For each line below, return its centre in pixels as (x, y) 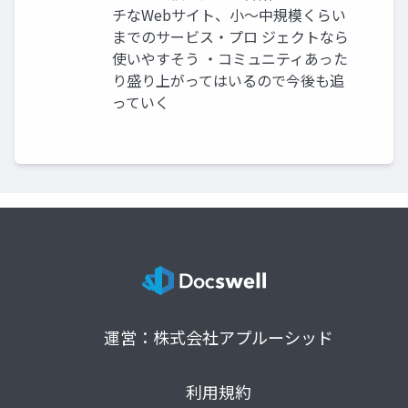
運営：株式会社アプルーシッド (219, 337)
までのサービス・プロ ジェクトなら (230, 37)
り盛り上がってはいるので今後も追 (228, 81)
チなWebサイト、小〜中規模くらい (229, 15)
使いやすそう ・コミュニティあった (230, 59)
